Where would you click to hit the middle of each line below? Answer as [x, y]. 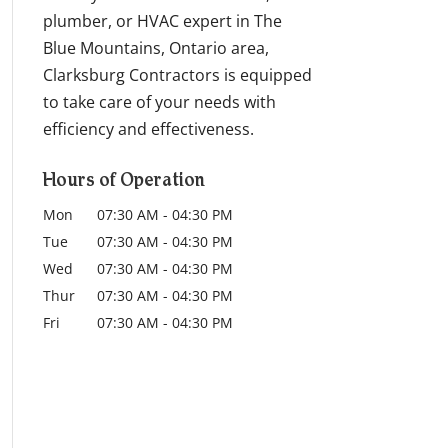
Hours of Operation [123, 181]
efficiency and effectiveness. [148, 128]
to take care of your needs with [159, 101]
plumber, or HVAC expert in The [162, 20]
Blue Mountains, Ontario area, [155, 47]
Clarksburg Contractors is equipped [177, 74]
